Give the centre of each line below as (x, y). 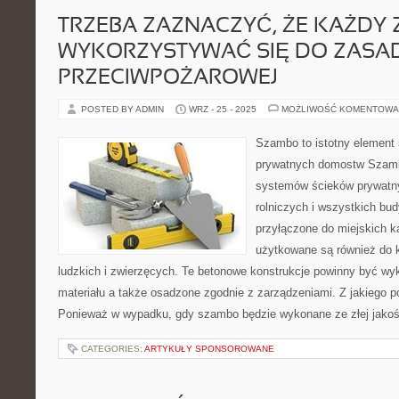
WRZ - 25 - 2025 (223, 109)
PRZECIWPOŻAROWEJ (168, 78)
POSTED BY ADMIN (124, 109)
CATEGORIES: (113, 349)
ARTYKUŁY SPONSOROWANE (209, 349)
